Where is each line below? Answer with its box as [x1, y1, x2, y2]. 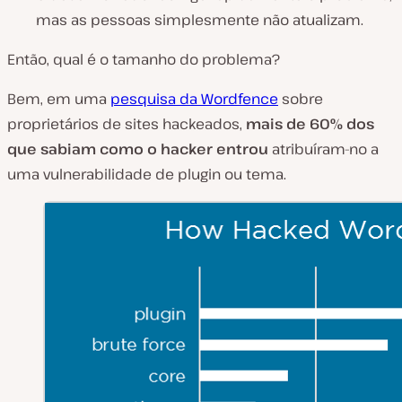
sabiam [37, 139, 100, 159]
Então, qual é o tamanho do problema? [7, 49, 280, 69]
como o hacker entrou [100, 139, 268, 159]
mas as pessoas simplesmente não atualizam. [36, 10, 363, 30]
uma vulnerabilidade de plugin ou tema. [7, 164, 286, 184]
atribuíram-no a [268, 139, 379, 159]
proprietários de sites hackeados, [7, 114, 246, 134]
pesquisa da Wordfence [110, 89, 278, 109]
